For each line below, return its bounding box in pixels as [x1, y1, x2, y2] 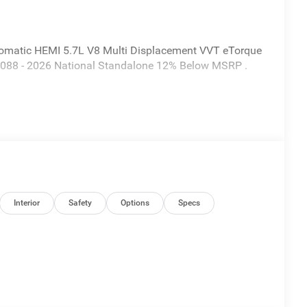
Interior [14, 197, 40, 208]
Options [121, 197, 150, 208]
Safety [69, 197, 93, 208]
